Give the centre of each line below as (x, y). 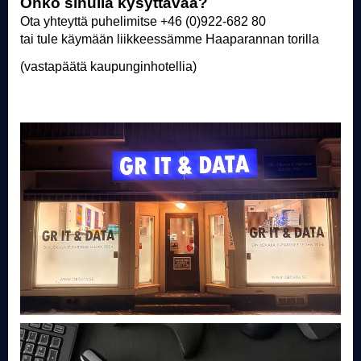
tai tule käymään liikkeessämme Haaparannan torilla (170, 39)
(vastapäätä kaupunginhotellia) (108, 66)
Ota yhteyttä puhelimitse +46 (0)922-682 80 (143, 21)
